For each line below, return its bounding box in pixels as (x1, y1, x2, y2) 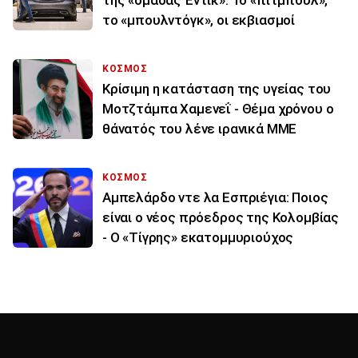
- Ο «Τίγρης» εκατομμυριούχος (102, 229, 294, 246)
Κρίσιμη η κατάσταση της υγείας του (102, 81, 332, 97)
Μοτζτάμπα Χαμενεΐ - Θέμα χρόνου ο (102, 101, 334, 117)
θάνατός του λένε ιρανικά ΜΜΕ (102, 121, 297, 137)
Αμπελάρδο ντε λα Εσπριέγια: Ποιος (102, 189, 328, 206)
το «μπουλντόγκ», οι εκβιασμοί (102, 12, 296, 29)
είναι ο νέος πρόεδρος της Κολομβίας (102, 209, 340, 226)
